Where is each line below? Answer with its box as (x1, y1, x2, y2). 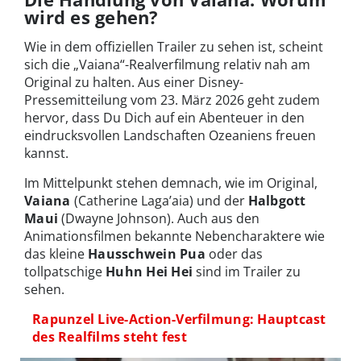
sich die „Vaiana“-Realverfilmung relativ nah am (24, 56, 310, 74)
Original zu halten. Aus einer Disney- (24, 73, 243, 92)
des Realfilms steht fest (32, 328, 187, 346)
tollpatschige (24, 263, 106, 281)
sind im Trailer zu (193, 263, 301, 281)
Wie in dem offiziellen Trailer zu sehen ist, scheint (24, 38, 323, 56)
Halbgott (247, 192, 306, 210)
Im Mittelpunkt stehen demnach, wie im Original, (24, 174, 317, 193)
